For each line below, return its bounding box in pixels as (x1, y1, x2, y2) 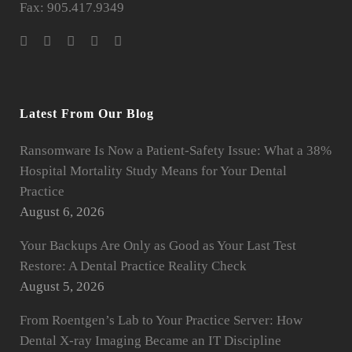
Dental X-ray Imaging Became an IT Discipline (20, 333, 281, 348)
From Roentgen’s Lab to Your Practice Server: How (20, 313, 302, 328)
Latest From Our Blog (20, 107, 154, 120)
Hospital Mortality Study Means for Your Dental (20, 163, 287, 178)
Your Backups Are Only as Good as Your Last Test (20, 238, 296, 253)
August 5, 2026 (20, 279, 104, 294)
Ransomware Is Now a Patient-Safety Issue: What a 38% (20, 143, 332, 158)
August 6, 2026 (20, 204, 104, 219)
